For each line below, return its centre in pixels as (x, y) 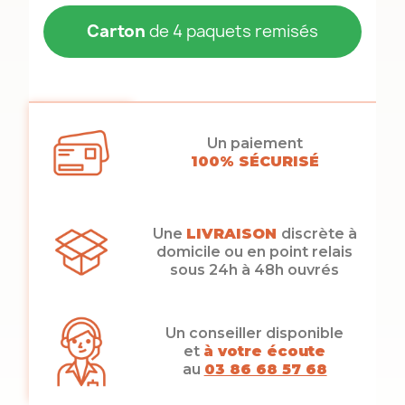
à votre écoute (265, 351)
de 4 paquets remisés (232, 31)
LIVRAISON (231, 234)
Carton (116, 31)
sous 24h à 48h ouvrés (255, 270)
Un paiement (254, 143)
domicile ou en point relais (255, 252)
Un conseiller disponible (255, 333)
